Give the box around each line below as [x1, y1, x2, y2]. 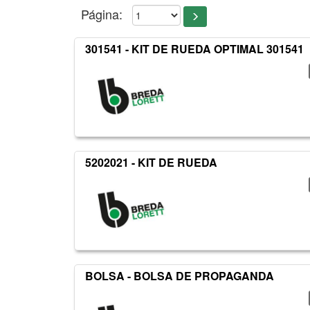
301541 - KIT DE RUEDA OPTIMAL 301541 [85, 41, 304, 57]
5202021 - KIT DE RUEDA [85, 154, 217, 171]
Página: [81, 5, 122, 23]
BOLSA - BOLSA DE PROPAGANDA [85, 268, 274, 284]
